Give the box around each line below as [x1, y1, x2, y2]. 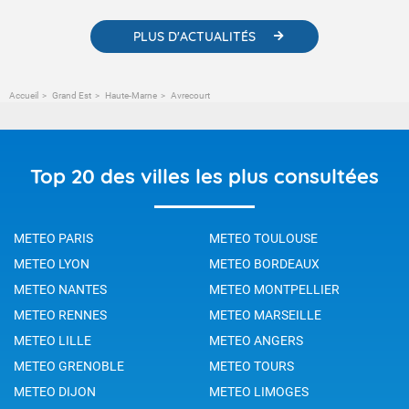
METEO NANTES [14, 281, 107, 297]
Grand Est [52, 89, 91, 100]
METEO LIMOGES [209, 383, 309, 399]
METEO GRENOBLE [14, 358, 124, 373]
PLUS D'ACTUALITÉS [133, 27, 256, 45]
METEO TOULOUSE [209, 230, 318, 246]
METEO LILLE [14, 332, 91, 348]
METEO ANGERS [209, 332, 303, 348]
